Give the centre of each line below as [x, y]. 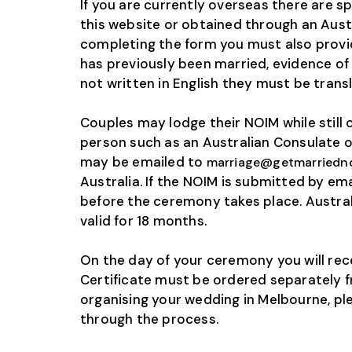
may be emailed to [143, 162]
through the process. [149, 319]
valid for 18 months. [143, 221]
